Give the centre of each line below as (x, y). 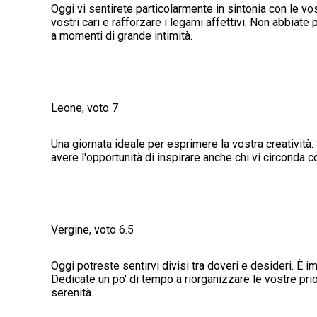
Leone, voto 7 (85, 108)
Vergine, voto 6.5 (92, 230)
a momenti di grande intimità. (122, 36)
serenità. (72, 293)
